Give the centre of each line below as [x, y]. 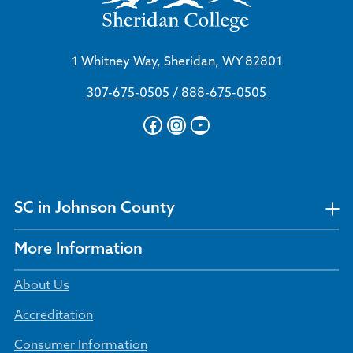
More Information [78, 249]
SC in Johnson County [95, 208]
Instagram [210, 124]
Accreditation [54, 316]
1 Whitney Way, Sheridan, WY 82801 [176, 62]
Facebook [185, 124]
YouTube [228, 124]
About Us [42, 286]
